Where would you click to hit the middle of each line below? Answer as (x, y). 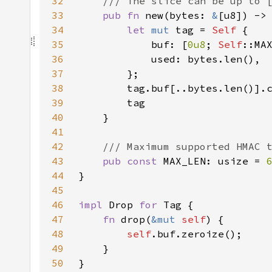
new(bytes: (178, 15)
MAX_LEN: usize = (215, 161)
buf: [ (133, 44)
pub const (133, 161)
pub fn (124, 15)
